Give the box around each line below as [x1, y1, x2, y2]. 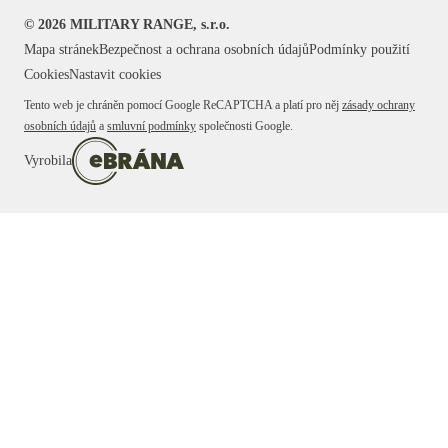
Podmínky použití [309, 42, 410, 58]
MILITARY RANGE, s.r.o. [70, 17, 230, 33]
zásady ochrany [342, 98, 415, 113]
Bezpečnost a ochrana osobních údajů [99, 42, 309, 58]
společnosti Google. [199, 119, 293, 134]
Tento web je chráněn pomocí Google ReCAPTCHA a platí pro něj [24, 98, 339, 113]
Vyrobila [24, 153, 72, 169]
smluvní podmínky [107, 119, 196, 134]
